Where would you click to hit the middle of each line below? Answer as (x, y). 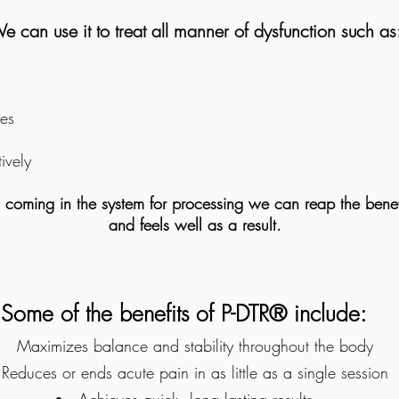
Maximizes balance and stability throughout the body (195, 346)
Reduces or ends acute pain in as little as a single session (195, 372)
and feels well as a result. (195, 224)
